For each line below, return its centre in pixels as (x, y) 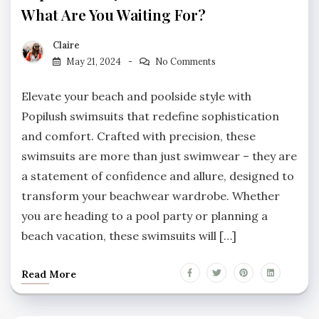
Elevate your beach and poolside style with (136, 96)
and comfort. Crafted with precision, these (138, 136)
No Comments (185, 62)
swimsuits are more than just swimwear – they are (159, 156)
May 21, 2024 (94, 62)
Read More (49, 274)
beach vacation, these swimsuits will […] (129, 236)
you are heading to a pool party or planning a (145, 216)
